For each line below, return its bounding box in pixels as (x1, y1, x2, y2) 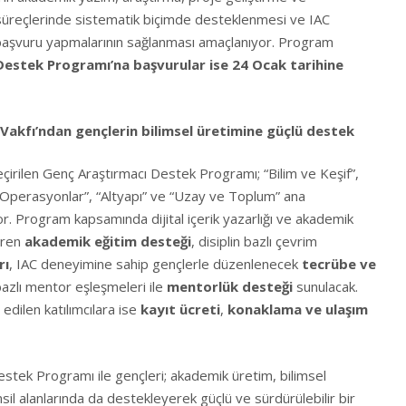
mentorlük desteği (167, 277, 293, 295)
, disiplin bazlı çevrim (191, 232, 317, 250)
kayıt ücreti (140, 300, 220, 318)
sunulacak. (293, 277, 358, 295)
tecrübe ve (302, 255, 376, 273)
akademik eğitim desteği (24, 232, 191, 250)
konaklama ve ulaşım (227, 300, 368, 318)
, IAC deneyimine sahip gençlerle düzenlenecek (9, 255, 302, 273)
